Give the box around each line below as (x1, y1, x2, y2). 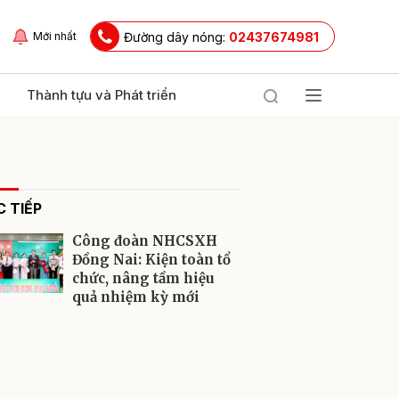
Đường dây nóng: (124, 28, 229, 45)
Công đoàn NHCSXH (72, 232, 217, 249)
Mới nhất (33, 29, 77, 43)
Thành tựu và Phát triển (27, 86, 176, 103)
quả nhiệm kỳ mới (72, 289, 199, 305)
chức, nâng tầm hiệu (72, 270, 215, 287)
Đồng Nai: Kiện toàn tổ (72, 251, 231, 268)
